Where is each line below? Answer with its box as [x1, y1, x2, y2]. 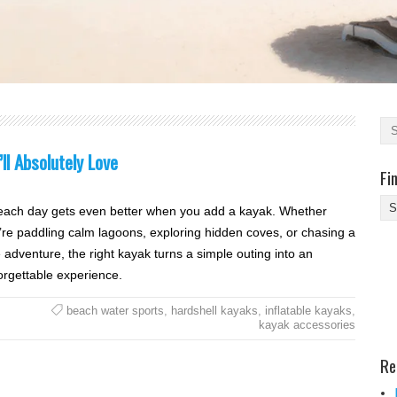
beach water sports [66, 303, 164, 317]
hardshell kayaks [170, 303, 258, 317]
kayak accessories [258, 317, 355, 331]
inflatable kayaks [264, 303, 352, 317]
